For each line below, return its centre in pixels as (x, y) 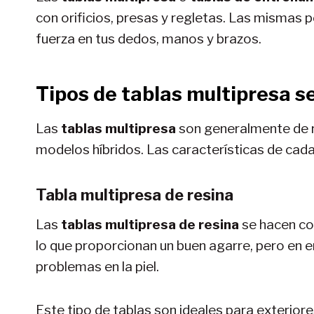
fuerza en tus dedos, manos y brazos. (149, 39)
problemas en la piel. (97, 266)
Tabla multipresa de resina (135, 194)
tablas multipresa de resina (150, 224)
